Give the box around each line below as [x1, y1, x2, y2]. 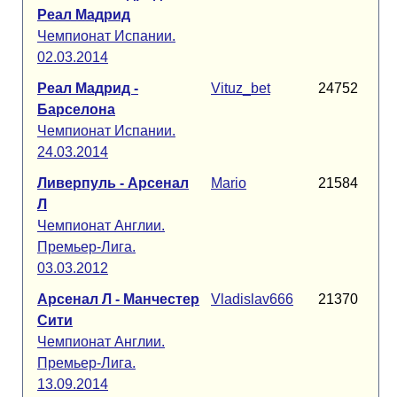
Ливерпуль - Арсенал [37, 175, 189, 191]
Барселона [37, 102, 115, 117]
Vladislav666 [211, 292, 293, 307]
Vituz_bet [211, 81, 270, 96]
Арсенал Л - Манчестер [37, 292, 199, 307]
